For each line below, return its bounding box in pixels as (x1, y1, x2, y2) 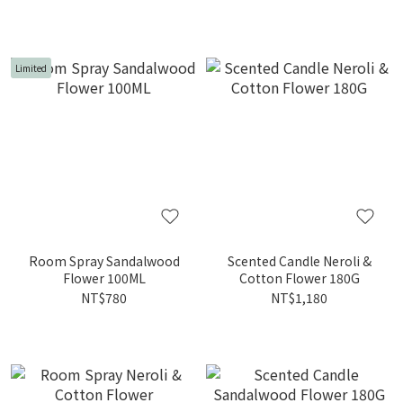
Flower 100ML (62, 269, 146, 287)
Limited (15, 60, 47, 75)
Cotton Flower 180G (238, 269, 360, 287)
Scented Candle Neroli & (227, 252, 372, 270)
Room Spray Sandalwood (28, 252, 180, 270)
